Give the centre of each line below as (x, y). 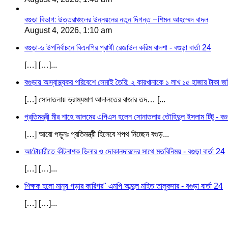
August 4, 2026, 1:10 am (68, 30)
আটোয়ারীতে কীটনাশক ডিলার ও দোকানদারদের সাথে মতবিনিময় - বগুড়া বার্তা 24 (125, 151)
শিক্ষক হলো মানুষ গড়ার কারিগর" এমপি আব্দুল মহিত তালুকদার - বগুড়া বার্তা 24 (124, 186)
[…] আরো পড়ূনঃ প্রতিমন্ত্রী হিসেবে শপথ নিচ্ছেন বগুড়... (97, 134)
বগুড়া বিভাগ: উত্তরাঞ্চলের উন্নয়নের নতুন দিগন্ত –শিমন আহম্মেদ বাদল (116, 19)
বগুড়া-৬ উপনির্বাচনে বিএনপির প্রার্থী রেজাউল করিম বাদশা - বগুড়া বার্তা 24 (118, 47)
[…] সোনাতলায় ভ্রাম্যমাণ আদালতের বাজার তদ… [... (95, 99)
